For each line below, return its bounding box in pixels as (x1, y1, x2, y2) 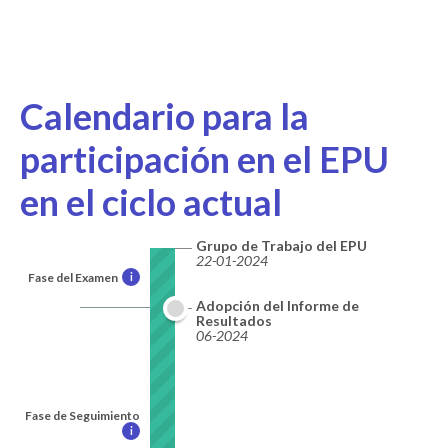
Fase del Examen (28, 269, 118, 285)
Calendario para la (20, 93, 309, 138)
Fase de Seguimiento (25, 408, 140, 424)
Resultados (196, 311, 272, 329)
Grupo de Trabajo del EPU (196, 236, 367, 254)
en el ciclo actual (20, 179, 282, 224)
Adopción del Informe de (196, 296, 359, 314)
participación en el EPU (20, 136, 389, 181)
